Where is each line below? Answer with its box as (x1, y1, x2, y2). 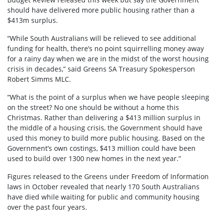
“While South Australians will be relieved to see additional (7, 34, 196, 43)
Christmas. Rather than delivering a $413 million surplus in (7, 113, 200, 123)
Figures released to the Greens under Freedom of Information (7, 172, 209, 182)
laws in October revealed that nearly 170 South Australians (7, 182, 200, 192)
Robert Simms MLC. (7, 74, 71, 84)
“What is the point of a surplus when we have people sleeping (7, 92, 209, 102)
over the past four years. (7, 202, 87, 212)
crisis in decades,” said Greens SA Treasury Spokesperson (7, 64, 195, 74)
